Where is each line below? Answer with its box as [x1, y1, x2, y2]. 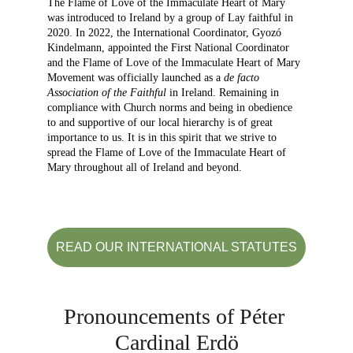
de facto [224, 72, 262, 84]
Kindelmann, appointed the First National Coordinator [47, 42, 292, 54]
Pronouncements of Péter [63, 304, 290, 329]
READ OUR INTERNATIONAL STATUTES [56, 240, 297, 254]
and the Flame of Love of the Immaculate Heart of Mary [47, 57, 303, 69]
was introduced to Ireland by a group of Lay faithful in [47, 12, 296, 24]
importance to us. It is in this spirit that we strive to [47, 132, 280, 143]
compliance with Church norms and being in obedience [47, 102, 295, 113]
